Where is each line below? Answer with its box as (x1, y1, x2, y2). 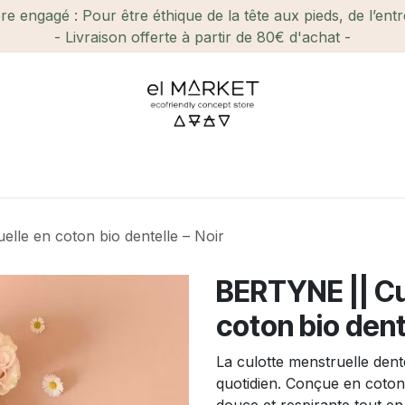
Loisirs (232, 163, 277, 181)
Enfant (307, 163, 353, 181)
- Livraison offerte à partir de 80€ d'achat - (54, 28, 351, 46)
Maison (151, 163, 202, 181)
